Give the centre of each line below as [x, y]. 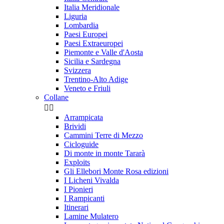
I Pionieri [78, 189]
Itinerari [76, 207]
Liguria [75, 16]
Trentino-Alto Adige [96, 79]
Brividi [75, 126]
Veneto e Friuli [87, 88]
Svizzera [77, 70]
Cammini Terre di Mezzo [103, 135]
